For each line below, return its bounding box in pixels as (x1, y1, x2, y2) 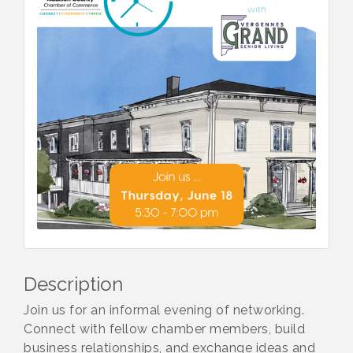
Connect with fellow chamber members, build (24, 321, 305, 336)
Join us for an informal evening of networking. (24, 302, 304, 318)
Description (24, 272, 123, 295)
